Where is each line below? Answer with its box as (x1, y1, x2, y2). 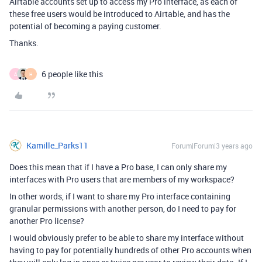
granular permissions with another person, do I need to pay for (9, 203, 236, 215)
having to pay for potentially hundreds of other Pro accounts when (9, 244, 251, 256)
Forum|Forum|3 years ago (171, 141, 253, 151)
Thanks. (9, 37, 39, 49)
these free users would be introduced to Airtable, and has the (9, 8, 230, 20)
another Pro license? (9, 215, 84, 227)
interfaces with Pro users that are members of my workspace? (9, 174, 235, 185)
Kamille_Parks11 (26, 140, 88, 151)
